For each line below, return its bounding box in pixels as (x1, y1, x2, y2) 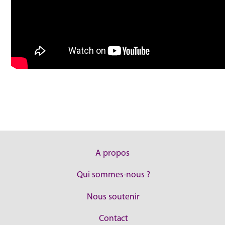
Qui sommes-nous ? (76, 171, 150, 180)
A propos (95, 149, 130, 158)
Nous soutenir (87, 192, 140, 201)
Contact (98, 214, 128, 223)
